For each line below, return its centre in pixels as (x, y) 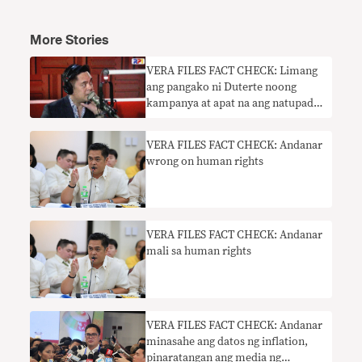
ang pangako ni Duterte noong (222, 87)
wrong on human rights (205, 162)
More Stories (70, 40)
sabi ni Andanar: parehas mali (221, 120)
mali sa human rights (199, 252)
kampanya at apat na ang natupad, (232, 103)
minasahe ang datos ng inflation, (227, 341)
